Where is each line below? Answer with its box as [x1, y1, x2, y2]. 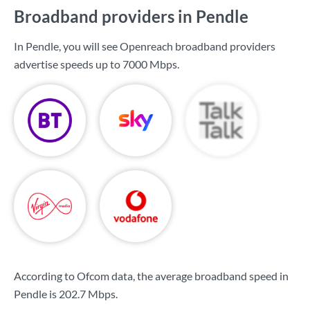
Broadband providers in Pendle [14, 6, 248, 26]
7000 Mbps [122, 57, 177, 71]
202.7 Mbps [59, 287, 116, 300]
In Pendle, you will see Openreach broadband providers [14, 39, 275, 53]
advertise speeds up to [14, 57, 122, 71]
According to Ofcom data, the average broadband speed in [14, 269, 289, 282]
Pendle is [14, 287, 59, 300]
